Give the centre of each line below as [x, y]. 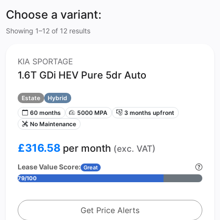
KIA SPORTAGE [45, 62]
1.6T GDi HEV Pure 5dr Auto [82, 75]
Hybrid [58, 98]
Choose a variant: [54, 15]
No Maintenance [53, 124]
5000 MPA [93, 112]
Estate [31, 98]
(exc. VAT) [135, 148]
